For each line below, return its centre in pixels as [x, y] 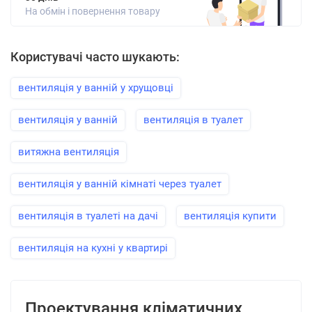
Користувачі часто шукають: [95, 57]
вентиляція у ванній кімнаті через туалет [120, 184]
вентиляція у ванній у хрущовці [96, 88]
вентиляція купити [230, 216]
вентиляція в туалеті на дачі [88, 216]
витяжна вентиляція [69, 152]
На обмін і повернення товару [93, 11]
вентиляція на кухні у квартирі [93, 248]
